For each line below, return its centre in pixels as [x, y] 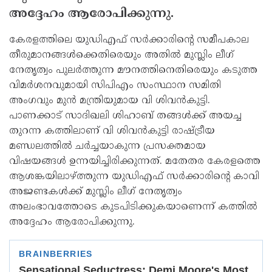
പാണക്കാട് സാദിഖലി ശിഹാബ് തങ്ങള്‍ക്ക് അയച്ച [125, 116]
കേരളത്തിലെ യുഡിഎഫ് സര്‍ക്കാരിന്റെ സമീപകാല [129, 40]
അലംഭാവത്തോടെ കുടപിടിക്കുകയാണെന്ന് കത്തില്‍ [133, 207]
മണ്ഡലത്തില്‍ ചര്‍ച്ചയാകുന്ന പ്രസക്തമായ [107, 146]
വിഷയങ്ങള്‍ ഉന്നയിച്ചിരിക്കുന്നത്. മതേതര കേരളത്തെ [135, 161]
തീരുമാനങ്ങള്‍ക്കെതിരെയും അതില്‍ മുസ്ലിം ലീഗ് [121, 55]
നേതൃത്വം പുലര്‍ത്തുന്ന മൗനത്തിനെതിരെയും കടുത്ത [133, 70]
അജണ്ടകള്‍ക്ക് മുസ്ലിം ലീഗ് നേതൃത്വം [96, 192]
